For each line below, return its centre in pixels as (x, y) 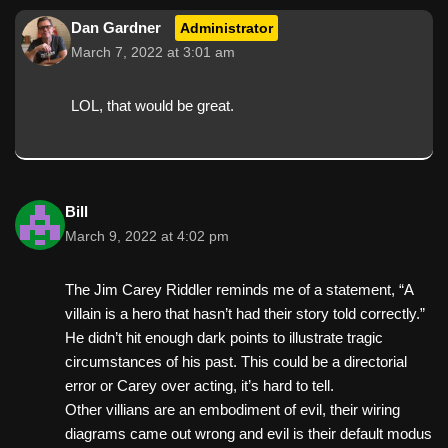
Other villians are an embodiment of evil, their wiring (232, 409)
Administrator (226, 27)
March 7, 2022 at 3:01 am (153, 52)
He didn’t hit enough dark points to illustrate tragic (224, 337)
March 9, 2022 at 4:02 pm (147, 236)
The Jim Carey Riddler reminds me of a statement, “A (239, 289)
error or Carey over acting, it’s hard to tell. (199, 385)
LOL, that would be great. (152, 105)
